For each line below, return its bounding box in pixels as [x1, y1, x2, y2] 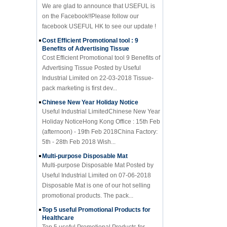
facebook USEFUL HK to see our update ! [42, 11, 156, 19]
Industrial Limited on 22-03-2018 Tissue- [42, 63, 154, 70]
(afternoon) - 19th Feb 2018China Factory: [42, 117, 158, 124]
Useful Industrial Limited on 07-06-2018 [42, 160, 151, 168]
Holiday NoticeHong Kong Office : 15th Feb [42, 106, 160, 114]
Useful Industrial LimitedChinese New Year [42, 96, 160, 104]
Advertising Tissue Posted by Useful [42, 53, 141, 60]
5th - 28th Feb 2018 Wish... [42, 127, 116, 134]
